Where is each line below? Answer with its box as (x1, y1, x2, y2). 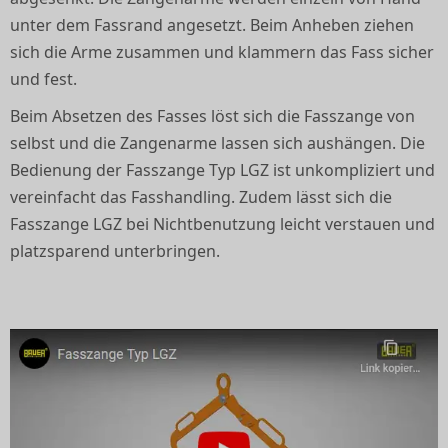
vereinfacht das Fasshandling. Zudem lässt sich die (10, 186, 392, 209)
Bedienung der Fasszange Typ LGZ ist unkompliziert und (10, 159, 435, 182)
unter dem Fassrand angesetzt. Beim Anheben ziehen (10, 14, 414, 37)
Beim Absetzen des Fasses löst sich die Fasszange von (10, 105, 415, 128)
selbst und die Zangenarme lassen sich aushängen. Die (10, 132, 425, 155)
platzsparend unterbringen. (10, 240, 220, 263)
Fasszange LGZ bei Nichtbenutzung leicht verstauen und (10, 213, 435, 236)
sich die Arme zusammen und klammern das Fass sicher (10, 41, 434, 64)
